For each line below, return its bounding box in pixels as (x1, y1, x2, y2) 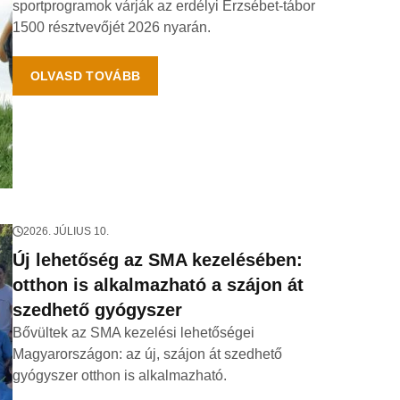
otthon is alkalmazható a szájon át (12, 275, 304, 295)
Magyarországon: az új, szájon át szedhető (12, 346, 282, 362)
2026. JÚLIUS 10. (22, 225, 109, 237)
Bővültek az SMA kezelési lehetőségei (12, 325, 254, 340)
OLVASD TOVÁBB (29, 69, 141, 83)
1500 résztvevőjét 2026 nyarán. (12, 20, 211, 35)
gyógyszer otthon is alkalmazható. (12, 368, 227, 383)
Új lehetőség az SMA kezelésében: (12, 250, 303, 270)
